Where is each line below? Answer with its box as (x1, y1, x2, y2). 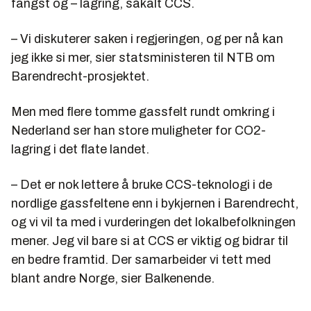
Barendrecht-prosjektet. (11, 69, 149, 83)
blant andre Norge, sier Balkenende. (11, 271, 215, 285)
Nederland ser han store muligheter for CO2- (11, 123, 266, 137)
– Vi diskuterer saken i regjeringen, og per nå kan (11, 31, 283, 46)
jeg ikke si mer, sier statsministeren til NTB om (11, 50, 275, 65)
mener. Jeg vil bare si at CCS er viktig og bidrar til (11, 233, 288, 248)
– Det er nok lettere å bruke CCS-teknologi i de (11, 177, 272, 192)
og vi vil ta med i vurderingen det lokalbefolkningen (11, 215, 296, 229)
